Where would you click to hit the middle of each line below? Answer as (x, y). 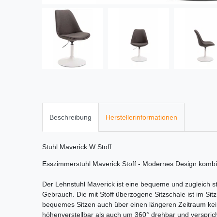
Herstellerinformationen (141, 117)
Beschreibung (70, 117)
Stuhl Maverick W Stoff (77, 147)
